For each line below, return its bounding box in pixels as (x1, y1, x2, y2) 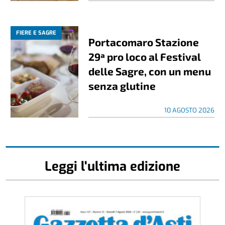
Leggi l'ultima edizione (45, 158, 180, 175)
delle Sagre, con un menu (88, 65, 211, 78)
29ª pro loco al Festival (88, 50, 201, 63)
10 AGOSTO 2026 (164, 106, 214, 115)
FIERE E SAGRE (16, 29, 57, 37)
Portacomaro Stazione (88, 36, 199, 49)
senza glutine (88, 79, 156, 92)
